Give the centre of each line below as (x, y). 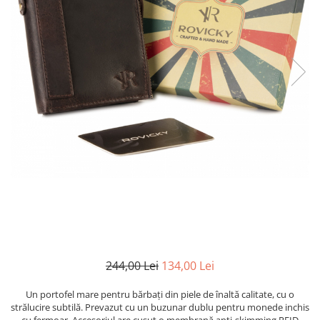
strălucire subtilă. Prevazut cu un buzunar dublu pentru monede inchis (160, 307)
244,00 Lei (132, 266)
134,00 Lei (188, 266)
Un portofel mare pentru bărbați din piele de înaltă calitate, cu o (160, 295)
